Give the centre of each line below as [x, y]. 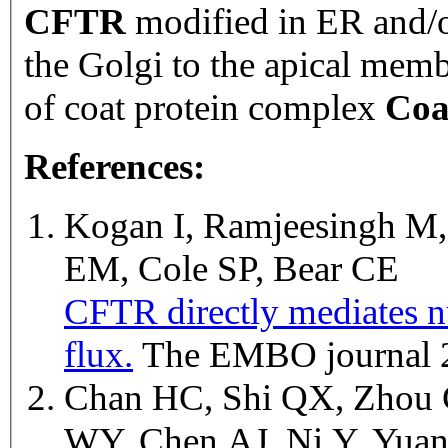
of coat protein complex [204, 108]
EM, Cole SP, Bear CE [236, 269]
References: [114, 167]
